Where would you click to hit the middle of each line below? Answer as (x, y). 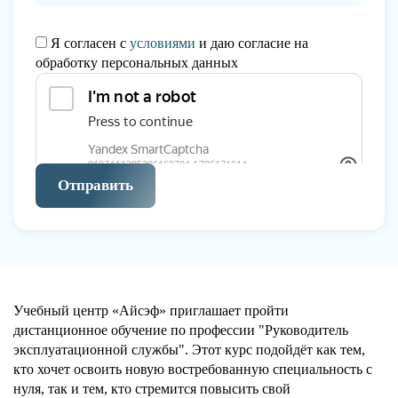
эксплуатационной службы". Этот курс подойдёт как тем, (189, 349)
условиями (163, 43)
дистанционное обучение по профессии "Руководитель (181, 330)
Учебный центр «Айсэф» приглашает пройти (151, 310)
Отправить (96, 185)
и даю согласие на (252, 43)
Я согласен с (88, 43)
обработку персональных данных (137, 62)
